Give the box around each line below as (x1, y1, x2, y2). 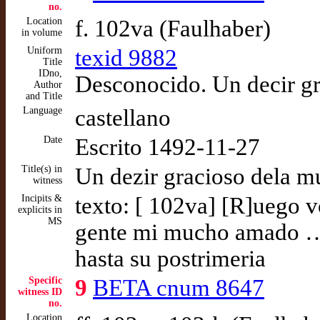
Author (34, 79, 62, 90)
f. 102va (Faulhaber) (75, 16, 271, 41)
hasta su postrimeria (75, 246, 266, 271)
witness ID (18, 286, 62, 297)
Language (23, 105, 62, 116)
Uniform (27, 45, 62, 56)
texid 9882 (75, 45, 177, 71)
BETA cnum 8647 (93, 275, 264, 301)
